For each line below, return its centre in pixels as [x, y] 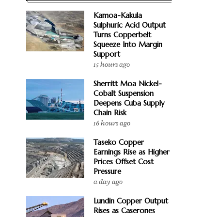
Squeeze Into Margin [128, 44]
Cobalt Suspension [124, 93]
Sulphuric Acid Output [130, 25]
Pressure [107, 171]
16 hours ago [112, 123]
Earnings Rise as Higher [132, 152]
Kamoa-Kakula [118, 15]
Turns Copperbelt [122, 35]
